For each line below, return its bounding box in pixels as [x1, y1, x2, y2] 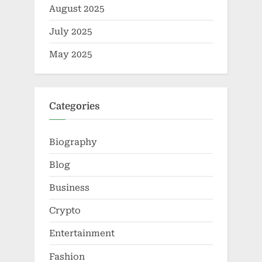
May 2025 [49, 49, 92, 60]
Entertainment [49, 228, 115, 239]
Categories [49, 101, 100, 112]
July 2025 [49, 26, 92, 37]
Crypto [49, 205, 81, 216]
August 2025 [49, 4, 105, 15]
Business [49, 182, 89, 194]
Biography [49, 136, 97, 147]
